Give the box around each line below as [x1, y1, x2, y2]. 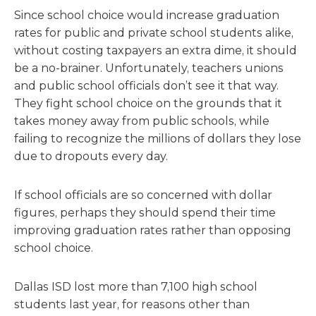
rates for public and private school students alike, [14, 26, 293, 39]
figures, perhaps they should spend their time [14, 206, 276, 219]
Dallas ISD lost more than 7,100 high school [14, 280, 257, 293]
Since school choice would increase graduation [14, 8, 279, 22]
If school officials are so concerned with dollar [14, 188, 272, 202]
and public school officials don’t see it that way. [14, 79, 279, 92]
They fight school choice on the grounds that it [14, 97, 282, 110]
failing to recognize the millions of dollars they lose [14, 132, 301, 145]
